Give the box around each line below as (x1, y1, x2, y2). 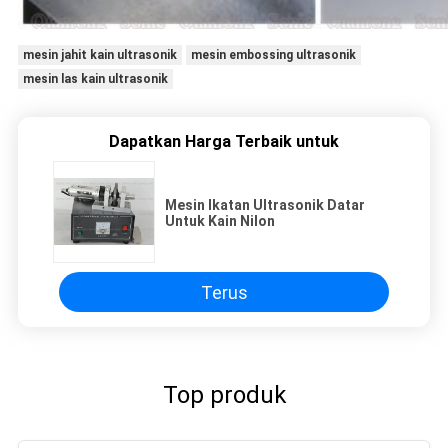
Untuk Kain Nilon (165, 213, 275, 230)
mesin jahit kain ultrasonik (22, 48, 177, 63)
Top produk (162, 381, 286, 410)
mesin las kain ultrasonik (22, 72, 168, 87)
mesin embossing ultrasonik (190, 48, 356, 63)
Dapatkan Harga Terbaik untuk (109, 132, 339, 152)
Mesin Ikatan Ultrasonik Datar (165, 197, 365, 214)
